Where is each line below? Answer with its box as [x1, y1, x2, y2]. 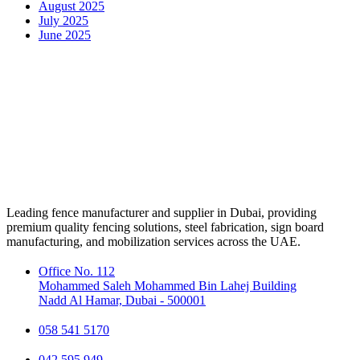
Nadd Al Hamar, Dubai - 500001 [39, 293, 206, 308]
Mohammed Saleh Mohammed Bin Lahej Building [39, 279, 297, 293]
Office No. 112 [39, 264, 115, 279]
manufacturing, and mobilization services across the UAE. [6, 235, 301, 249]
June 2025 [39, 28, 91, 43]
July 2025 [39, 14, 88, 28]
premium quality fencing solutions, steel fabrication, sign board [6, 220, 324, 235]
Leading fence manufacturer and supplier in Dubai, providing [6, 206, 317, 220]
